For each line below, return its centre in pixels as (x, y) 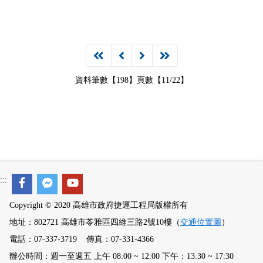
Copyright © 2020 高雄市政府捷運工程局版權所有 (99, 205)
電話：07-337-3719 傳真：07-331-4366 (82, 239)
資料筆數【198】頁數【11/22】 (131, 80)
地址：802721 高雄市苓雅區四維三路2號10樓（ (95, 222)
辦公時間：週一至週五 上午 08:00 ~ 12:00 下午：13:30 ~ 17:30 (122, 256)
